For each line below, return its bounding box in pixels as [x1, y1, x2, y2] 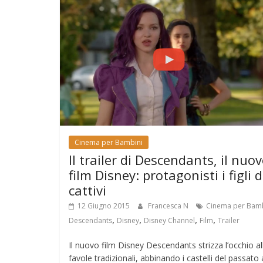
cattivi [69, 181, 106, 199]
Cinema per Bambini [75, 137, 143, 147]
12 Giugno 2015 [77, 200, 130, 211]
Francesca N [148, 200, 190, 211]
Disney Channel [144, 215, 195, 225]
